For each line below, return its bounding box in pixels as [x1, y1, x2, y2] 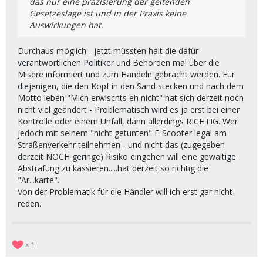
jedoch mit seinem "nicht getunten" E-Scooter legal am [18, 127, 227, 139]
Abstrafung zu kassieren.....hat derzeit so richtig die [18, 163, 208, 174]
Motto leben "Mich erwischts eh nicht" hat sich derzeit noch [18, 92, 244, 103]
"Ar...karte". [18, 174, 59, 186]
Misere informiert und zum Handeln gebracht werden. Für [18, 69, 235, 80]
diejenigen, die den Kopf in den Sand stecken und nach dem [18, 80, 244, 92]
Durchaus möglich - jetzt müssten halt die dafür [18, 45, 198, 56]
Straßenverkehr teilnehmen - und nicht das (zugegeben [18, 139, 225, 150]
